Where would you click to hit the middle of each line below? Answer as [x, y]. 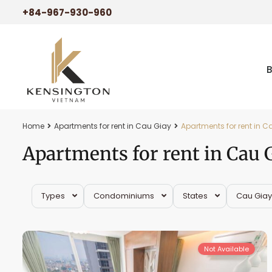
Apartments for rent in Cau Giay [113, 126]
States [195, 196]
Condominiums [124, 196]
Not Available [227, 249]
